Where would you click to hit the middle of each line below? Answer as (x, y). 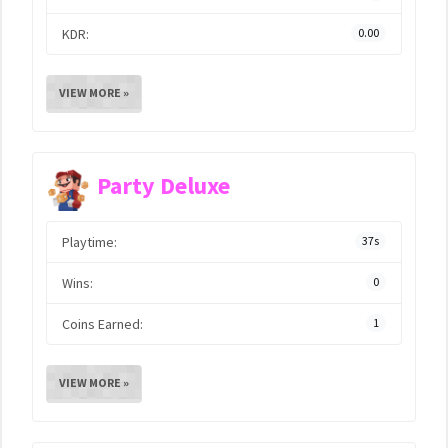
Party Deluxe (163, 186)
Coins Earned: (102, 324)
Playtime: (89, 242)
